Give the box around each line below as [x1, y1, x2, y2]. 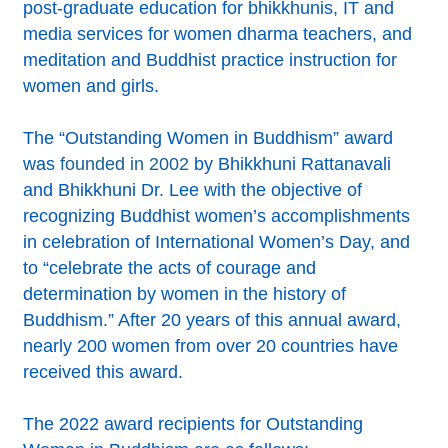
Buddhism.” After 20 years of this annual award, [23, 309, 402, 330]
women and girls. [23, 75, 160, 96]
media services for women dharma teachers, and [23, 23, 413, 44]
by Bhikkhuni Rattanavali [189, 153, 392, 174]
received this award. [23, 361, 184, 382]
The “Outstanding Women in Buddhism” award [23, 127, 394, 148]
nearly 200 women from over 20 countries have [23, 335, 399, 356]
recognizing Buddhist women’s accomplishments [23, 205, 411, 226]
